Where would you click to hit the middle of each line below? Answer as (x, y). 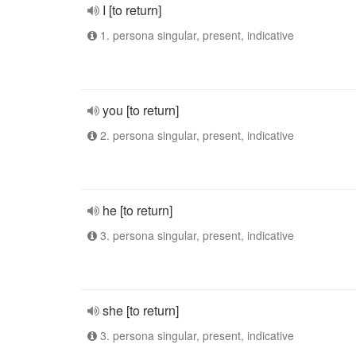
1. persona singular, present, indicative (195, 35)
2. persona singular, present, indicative (195, 135)
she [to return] (141, 310)
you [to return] (141, 110)
